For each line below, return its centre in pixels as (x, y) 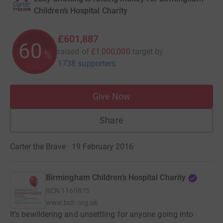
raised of (73, 52)
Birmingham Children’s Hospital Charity (116, 178)
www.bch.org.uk (72, 203)
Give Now (111, 97)
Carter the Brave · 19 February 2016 (72, 147)
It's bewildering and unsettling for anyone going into (102, 215)
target (143, 52)
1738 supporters (87, 64)
